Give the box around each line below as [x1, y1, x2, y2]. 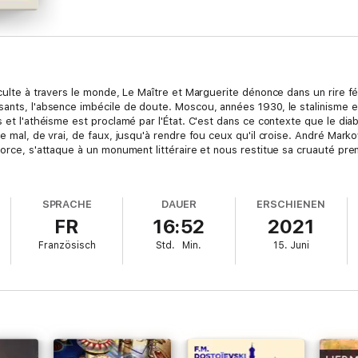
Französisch [38, 240, 96, 251]
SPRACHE [42, 198, 93, 210]
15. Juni [272, 240, 309, 251]
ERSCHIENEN [257, 198, 325, 210]
